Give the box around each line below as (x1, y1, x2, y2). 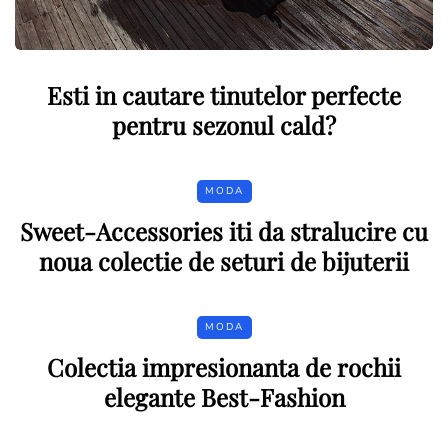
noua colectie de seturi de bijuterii (39, 244, 409, 277)
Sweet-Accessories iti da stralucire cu (20, 214, 428, 247)
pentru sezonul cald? (112, 108, 336, 141)
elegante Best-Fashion (103, 380, 345, 413)
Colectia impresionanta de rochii (47, 350, 401, 383)
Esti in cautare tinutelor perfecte (47, 78, 401, 111)
